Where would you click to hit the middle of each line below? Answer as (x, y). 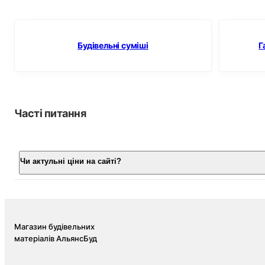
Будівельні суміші (113, 46)
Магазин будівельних (54, 226)
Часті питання (50, 113)
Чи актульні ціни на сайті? (71, 161)
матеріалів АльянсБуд (56, 238)
